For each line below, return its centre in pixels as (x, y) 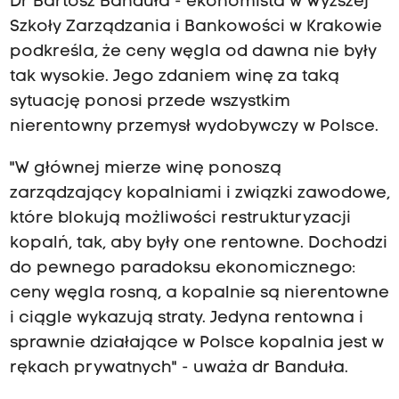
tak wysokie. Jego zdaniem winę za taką (174, 77)
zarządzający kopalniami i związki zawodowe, (199, 193)
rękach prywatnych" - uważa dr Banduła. (179, 368)
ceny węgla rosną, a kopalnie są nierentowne (199, 293)
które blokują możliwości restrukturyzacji (180, 218)
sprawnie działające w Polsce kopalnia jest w (196, 343)
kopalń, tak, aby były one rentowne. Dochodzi (198, 243)
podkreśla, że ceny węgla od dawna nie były (193, 53)
